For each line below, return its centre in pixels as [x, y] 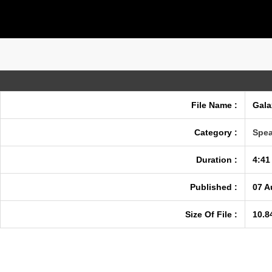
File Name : [214, 105]
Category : [216, 132]
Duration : [217, 160]
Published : [214, 187]
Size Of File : [211, 214]
